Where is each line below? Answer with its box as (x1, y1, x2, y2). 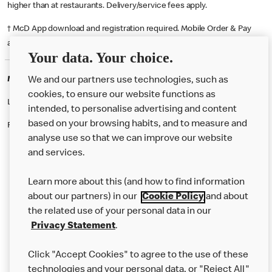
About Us (12, 159, 56, 171)
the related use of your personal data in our (28, 207, 211, 217)
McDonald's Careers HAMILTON (7, 75, 129, 84)
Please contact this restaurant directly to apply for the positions (7, 121, 241, 130)
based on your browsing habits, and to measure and (28, 120, 247, 129)
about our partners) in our (28, 192, 139, 202)
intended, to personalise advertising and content (28, 105, 237, 115)
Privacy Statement (31, 222, 115, 231)
